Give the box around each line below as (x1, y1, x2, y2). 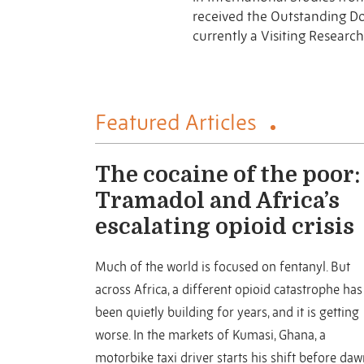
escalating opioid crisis (95, 214, 354, 240)
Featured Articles (95, 108, 262, 136)
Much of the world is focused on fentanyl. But (95, 258, 350, 275)
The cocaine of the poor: (95, 162, 360, 188)
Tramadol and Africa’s (95, 188, 340, 214)
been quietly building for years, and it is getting (95, 304, 359, 320)
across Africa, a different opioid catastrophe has (95, 281, 362, 297)
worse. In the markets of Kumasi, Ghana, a (95, 327, 326, 343)
